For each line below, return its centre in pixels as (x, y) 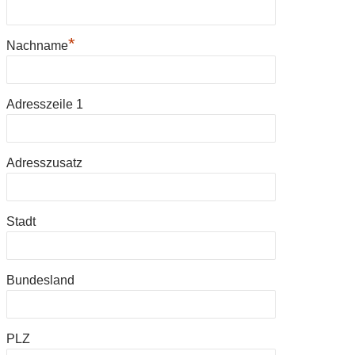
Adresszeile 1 (45, 104)
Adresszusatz (44, 162)
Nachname (37, 45)
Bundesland (40, 280)
